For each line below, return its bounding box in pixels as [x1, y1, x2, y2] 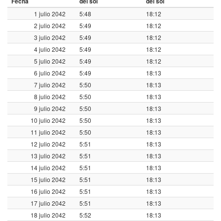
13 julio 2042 [31, 151, 66, 160]
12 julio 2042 [31, 139, 66, 148]
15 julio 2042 [31, 175, 66, 184]
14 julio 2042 [31, 163, 66, 172]
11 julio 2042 [31, 127, 66, 136]
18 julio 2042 [31, 210, 66, 219]
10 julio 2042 [31, 115, 66, 124]
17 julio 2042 [31, 198, 66, 207]
